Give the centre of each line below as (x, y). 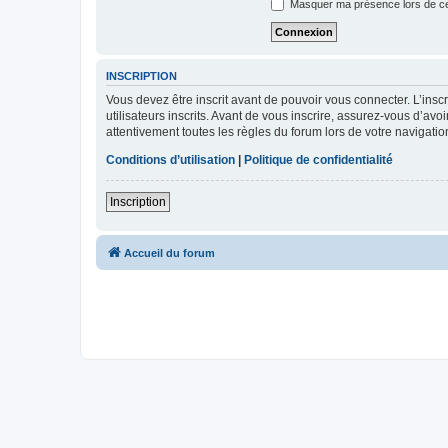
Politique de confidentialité (318, 159)
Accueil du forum (169, 252)
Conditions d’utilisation (170, 159)
